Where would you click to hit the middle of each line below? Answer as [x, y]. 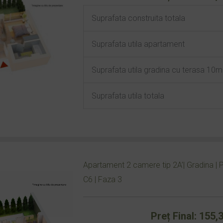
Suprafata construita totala [138, 18]
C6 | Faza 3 [102, 179]
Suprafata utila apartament [138, 44]
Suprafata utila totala [128, 96]
